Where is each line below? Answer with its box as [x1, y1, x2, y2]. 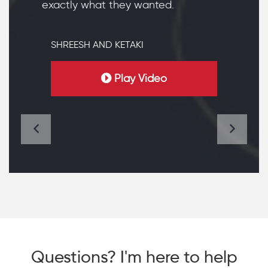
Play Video [114, 72, 167, 85]
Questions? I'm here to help [31, 246, 237, 267]
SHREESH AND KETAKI [51, 39, 144, 50]
